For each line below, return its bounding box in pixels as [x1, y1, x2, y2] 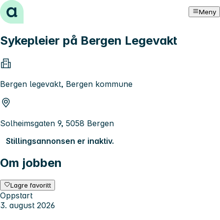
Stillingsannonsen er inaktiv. [6, 136, 114, 146]
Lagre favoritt [10, 181, 52, 189]
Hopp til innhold [4, 4, 64, 14]
